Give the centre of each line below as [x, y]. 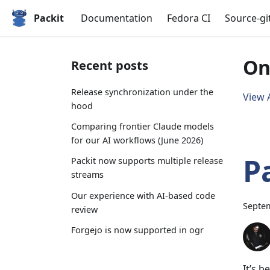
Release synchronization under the [142, 92]
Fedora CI [189, 18]
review [84, 209]
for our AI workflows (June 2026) [137, 140]
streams [87, 175]
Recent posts [110, 65]
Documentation [117, 18]
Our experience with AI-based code [143, 195]
